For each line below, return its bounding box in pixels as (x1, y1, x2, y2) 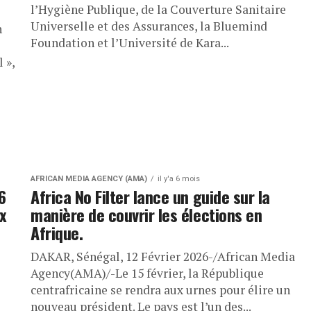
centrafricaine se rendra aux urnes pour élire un (31, 282, 290, 299)
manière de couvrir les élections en (31, 202, 262, 228)
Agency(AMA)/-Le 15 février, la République (31, 265, 264, 282)
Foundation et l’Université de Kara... (31, 35, 229, 51)
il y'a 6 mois (158, 174, 200, 184)
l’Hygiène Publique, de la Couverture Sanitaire (31, 1, 286, 18)
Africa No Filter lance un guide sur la (31, 184, 270, 210)
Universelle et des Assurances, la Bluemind (31, 18, 267, 35)
